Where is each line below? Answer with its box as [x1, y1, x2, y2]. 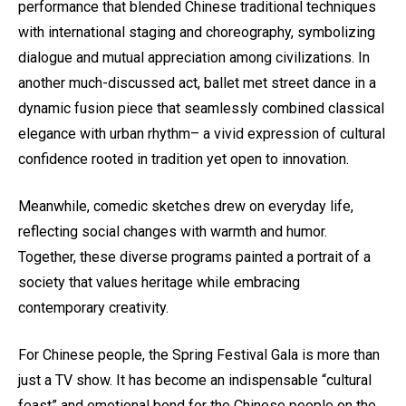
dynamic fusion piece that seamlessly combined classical [18, 100, 384, 118]
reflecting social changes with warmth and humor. [18, 223, 327, 241]
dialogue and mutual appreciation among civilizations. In [18, 49, 370, 67]
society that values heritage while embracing [18, 274, 300, 292]
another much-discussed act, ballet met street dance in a [18, 74, 376, 92]
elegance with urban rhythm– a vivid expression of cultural [18, 125, 385, 143]
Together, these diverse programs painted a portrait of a [18, 248, 371, 266]
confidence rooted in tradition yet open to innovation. [18, 150, 349, 169]
